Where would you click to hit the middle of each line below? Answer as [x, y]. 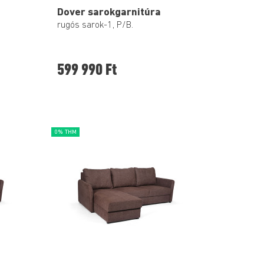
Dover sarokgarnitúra [109, 12]
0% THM [65, 132]
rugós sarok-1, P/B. [95, 26]
